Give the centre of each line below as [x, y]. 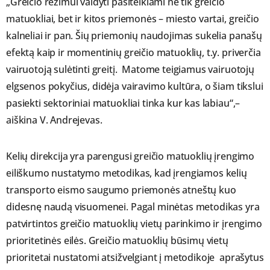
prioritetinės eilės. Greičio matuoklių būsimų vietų [117, 241]
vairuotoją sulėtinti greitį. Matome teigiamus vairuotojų [130, 70]
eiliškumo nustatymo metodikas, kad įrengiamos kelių [127, 173]
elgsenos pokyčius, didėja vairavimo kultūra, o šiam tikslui [135, 86]
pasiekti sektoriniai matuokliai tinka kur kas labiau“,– [123, 103]
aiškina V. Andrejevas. [54, 120]
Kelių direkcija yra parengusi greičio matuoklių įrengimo [130, 156]
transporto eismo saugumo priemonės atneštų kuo [121, 190]
